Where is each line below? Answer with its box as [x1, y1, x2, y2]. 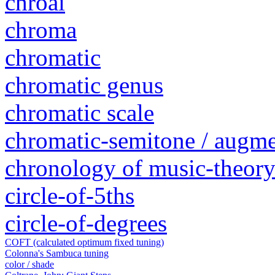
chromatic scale [5, 99, 154, 126]
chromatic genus [5, 72, 163, 99]
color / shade [5, 259, 54, 270]
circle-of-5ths [5, 182, 134, 209]
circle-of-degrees [5, 210, 167, 237]
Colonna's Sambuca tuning [5, 248, 109, 259]
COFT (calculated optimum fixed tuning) [5, 237, 164, 248]
